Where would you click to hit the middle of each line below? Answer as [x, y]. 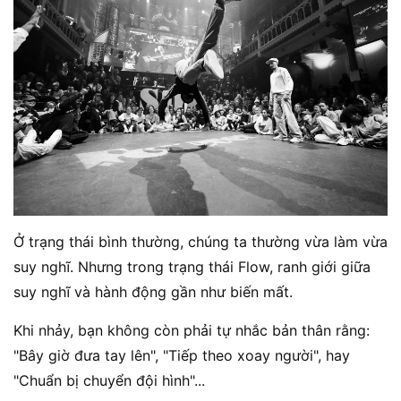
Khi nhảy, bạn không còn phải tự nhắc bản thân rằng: [192, 331]
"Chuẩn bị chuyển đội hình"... [109, 381]
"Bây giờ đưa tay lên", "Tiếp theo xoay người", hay [182, 356]
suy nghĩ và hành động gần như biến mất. [153, 292]
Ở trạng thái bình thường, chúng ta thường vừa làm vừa [200, 242]
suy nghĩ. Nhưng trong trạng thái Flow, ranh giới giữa [192, 267]
